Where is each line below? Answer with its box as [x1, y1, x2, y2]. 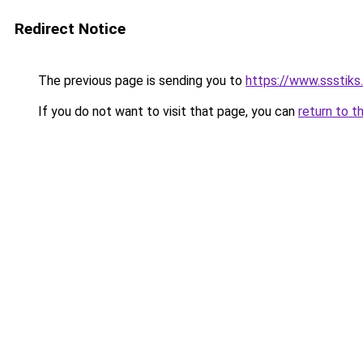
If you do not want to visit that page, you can [35, 104, 298, 119]
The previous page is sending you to [35, 73, 246, 88]
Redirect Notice [15, 19, 126, 38]
